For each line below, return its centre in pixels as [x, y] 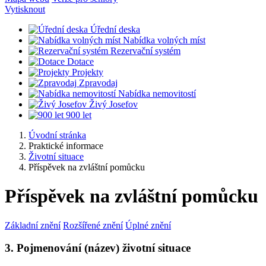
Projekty [88, 72]
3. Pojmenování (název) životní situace [98, 248]
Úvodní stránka [57, 135]
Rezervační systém [145, 50]
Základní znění [33, 225]
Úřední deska [115, 29]
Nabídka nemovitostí [157, 93]
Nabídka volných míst [164, 40]
